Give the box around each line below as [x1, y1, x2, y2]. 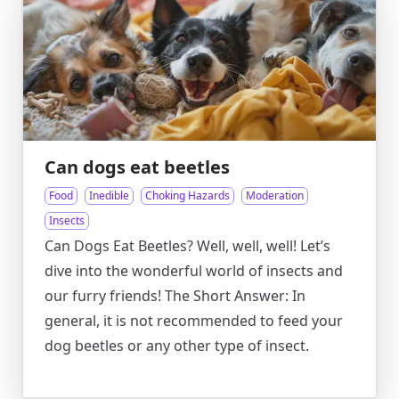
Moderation [246, 188, 304, 203]
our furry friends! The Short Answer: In [45, 286, 305, 305]
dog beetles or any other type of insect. [45, 336, 309, 355]
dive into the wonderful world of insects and [45, 261, 343, 281]
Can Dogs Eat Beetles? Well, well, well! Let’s [45, 236, 330, 256]
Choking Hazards [145, 188, 230, 203]
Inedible [89, 188, 129, 203]
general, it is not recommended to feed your [45, 311, 343, 330]
